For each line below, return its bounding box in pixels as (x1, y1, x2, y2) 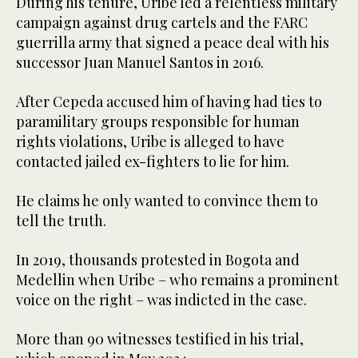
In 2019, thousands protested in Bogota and (16, 250, 300, 270)
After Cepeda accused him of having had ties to (16, 92, 322, 112)
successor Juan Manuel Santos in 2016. (16, 53, 264, 73)
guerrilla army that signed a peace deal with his (16, 33, 329, 53)
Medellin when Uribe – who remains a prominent (16, 270, 339, 290)
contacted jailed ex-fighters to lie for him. (16, 152, 289, 172)
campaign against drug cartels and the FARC (16, 13, 308, 33)
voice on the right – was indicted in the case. (16, 290, 307, 310)
